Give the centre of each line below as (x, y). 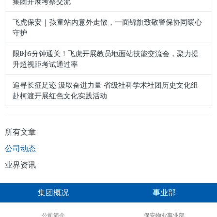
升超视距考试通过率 (45, 64)
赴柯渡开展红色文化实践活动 (60, 96)
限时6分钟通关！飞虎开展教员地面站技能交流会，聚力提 (106, 54)
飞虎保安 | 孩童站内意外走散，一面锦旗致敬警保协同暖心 (107, 22)
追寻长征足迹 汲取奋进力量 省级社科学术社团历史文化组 (105, 85)
